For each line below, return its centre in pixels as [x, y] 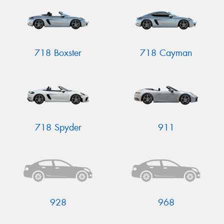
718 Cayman [166, 53]
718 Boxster [58, 53]
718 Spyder [58, 128]
